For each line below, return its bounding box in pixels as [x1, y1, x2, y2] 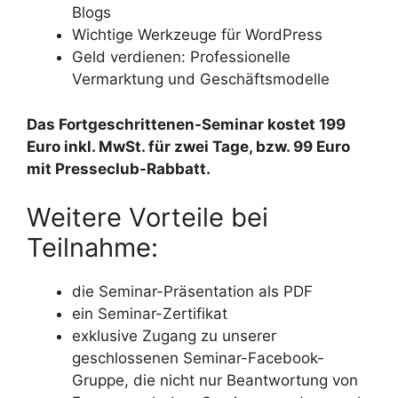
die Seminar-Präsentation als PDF [72, 283, 313, 300]
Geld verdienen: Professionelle [72, 48, 291, 66]
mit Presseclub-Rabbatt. [27, 159, 211, 178]
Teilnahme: [27, 232, 158, 263]
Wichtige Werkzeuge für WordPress [72, 26, 322, 44]
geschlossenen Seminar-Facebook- [72, 349, 324, 367]
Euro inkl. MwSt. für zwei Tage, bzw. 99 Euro [27, 137, 350, 155]
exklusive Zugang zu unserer [72, 327, 276, 345]
